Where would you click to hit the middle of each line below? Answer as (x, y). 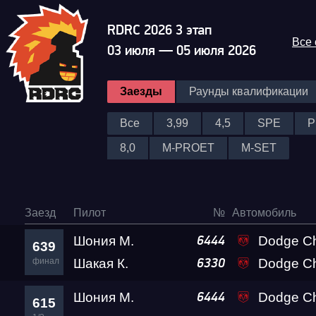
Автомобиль (264, 213)
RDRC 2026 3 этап (159, 30)
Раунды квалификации (249, 91)
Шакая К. (101, 263)
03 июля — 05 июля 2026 (182, 51)
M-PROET (188, 148)
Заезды (141, 91)
